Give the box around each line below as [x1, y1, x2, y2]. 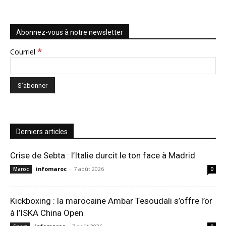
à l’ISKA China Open [10, 208, 83, 218]
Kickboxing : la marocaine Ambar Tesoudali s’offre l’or [10, 196, 212, 206]
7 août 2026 [74, 165, 104, 173]
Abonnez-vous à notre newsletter [16, 28, 123, 37]
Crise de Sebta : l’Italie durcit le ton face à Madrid [10, 150, 195, 161]
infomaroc [36, 165, 67, 173]
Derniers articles [16, 128, 68, 136]
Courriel [10, 47, 37, 57]
